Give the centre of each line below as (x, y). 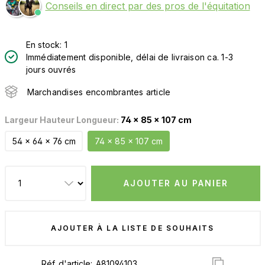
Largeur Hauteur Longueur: (62, 119)
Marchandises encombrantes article (99, 92)
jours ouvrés (51, 70)
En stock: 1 (47, 45)
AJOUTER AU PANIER (176, 183)
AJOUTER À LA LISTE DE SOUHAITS (132, 228)
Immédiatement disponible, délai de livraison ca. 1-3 (130, 57)
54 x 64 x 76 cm (43, 141)
